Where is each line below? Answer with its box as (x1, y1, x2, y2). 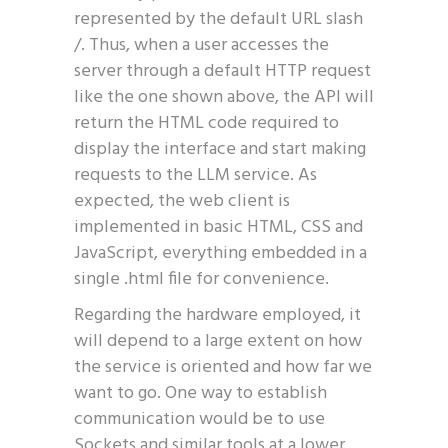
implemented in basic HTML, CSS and (74, 213, 363, 242)
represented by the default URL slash (74, 5, 363, 34)
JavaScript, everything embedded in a (74, 239, 367, 268)
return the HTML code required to (74, 109, 339, 138)
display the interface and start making (74, 135, 366, 164)
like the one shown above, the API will (74, 83, 374, 112)
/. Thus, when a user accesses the (74, 31, 329, 60)
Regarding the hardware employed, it (74, 301, 361, 330)
